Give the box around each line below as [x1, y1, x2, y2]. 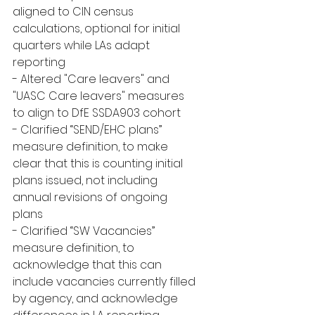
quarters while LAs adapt [13, 37, 153, 53]
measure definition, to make [13, 139, 171, 155]
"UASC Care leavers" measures [13, 88, 187, 104]
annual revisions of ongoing [13, 189, 170, 205]
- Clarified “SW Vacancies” [13, 223, 157, 239]
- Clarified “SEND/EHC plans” [13, 122, 165, 138]
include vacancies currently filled [13, 274, 198, 290]
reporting [13, 54, 65, 70]
